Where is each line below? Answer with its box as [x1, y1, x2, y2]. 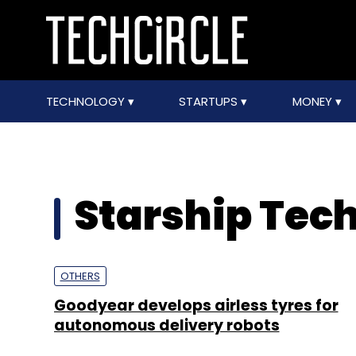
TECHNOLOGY [45, 93, 128, 110]
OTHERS [60, 269, 100, 284]
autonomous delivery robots [53, 315, 280, 336]
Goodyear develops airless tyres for [53, 295, 339, 316]
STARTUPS [179, 93, 242, 110]
